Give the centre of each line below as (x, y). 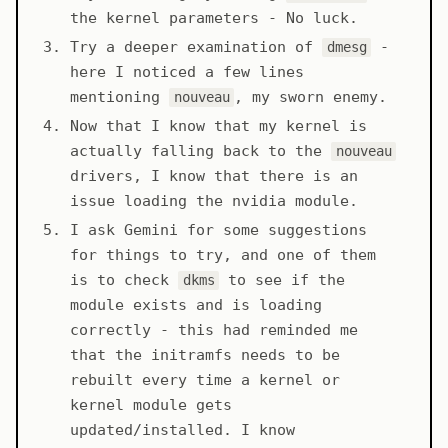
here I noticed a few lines (187, 72)
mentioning (119, 97)
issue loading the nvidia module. (214, 201)
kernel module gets (151, 405)
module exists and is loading (196, 305)
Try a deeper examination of (196, 47)
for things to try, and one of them (223, 255)
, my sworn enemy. (311, 97)
